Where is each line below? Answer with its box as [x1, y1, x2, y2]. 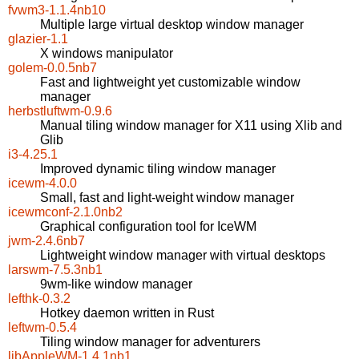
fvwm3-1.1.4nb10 [8, 3, 106, 18]
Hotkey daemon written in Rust [40, 306, 214, 321]
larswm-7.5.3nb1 [8, 263, 103, 277]
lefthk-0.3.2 [8, 292, 71, 306]
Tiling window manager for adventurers [40, 335, 260, 349]
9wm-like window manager [40, 277, 192, 292]
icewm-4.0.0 [8, 176, 77, 191]
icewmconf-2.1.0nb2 [8, 205, 123, 220]
